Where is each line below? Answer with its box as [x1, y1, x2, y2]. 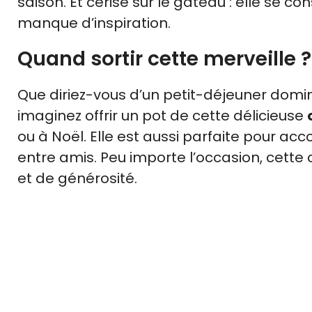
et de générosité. [17, 169, 137, 189]
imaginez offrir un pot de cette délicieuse [17, 106, 307, 126]
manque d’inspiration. [17, 13, 171, 33]
